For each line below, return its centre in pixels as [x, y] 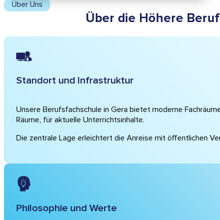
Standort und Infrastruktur [75, 81]
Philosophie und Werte [66, 208]
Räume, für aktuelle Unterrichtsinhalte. [80, 120]
